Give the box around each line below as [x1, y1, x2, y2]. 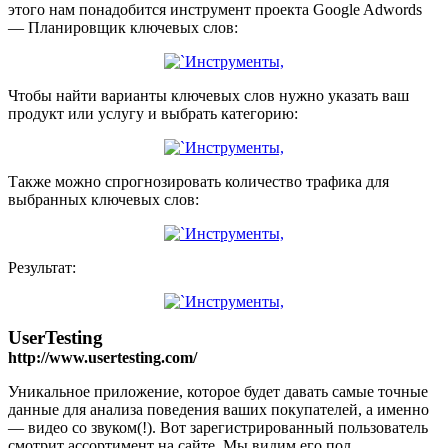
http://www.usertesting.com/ [8, 348, 197, 366]
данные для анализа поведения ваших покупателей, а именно [8, 400, 429, 418]
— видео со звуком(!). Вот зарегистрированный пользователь [8, 418, 428, 436]
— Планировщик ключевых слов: [8, 18, 238, 36]
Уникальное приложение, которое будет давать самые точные [8, 382, 428, 400]
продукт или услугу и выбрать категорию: [8, 104, 298, 122]
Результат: [8, 258, 76, 276]
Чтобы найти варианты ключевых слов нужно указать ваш [8, 86, 409, 104]
